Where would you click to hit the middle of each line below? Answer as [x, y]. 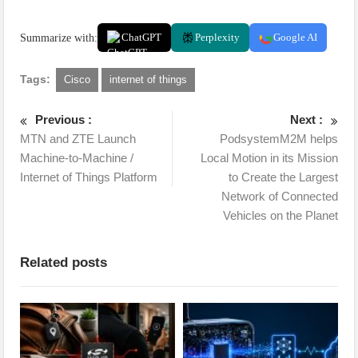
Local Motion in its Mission [269, 158]
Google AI [296, 37]
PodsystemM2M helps [278, 139]
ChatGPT [142, 37]
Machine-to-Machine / [77, 158]
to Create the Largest [283, 177]
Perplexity [218, 37]
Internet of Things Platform [89, 177]
